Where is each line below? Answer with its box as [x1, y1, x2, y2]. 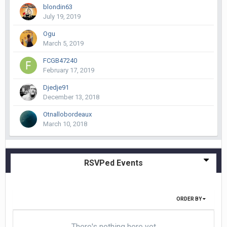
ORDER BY [176, 196, 203, 202]
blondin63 [43, 3, 72, 11]
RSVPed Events [84, 158, 143, 168]
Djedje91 [43, 84, 69, 91]
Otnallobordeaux [43, 110, 92, 118]
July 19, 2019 [43, 13, 81, 20]
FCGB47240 [43, 57, 77, 64]
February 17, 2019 [43, 66, 94, 74]
